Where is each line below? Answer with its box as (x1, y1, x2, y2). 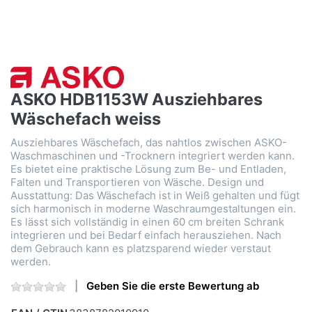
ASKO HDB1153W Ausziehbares (10, 89, 263, 110)
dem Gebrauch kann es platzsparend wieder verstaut (10, 242, 271, 256)
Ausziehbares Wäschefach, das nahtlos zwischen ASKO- (10, 136, 287, 150)
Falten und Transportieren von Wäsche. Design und (10, 175, 264, 189)
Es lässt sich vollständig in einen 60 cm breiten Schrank (10, 215, 284, 229)
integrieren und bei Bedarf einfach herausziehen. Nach (10, 228, 281, 242)
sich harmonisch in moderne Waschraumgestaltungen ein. (10, 202, 296, 216)
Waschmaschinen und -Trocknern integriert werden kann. (10, 149, 295, 163)
